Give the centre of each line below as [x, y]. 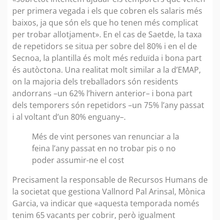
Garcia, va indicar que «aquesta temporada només [106, 203]
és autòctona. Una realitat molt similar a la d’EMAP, [107, 69]
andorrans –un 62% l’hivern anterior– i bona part [102, 93]
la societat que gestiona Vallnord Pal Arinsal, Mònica [109, 191]
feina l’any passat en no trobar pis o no [104, 148]
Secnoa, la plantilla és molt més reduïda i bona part [107, 58]
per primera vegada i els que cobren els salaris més [107, 11]
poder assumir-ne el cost [78, 160]
